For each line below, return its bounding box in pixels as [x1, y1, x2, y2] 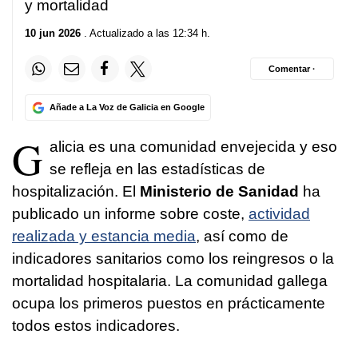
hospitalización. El [12, 183, 140, 201]
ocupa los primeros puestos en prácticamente [12, 295, 325, 312]
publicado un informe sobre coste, [12, 205, 249, 223]
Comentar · [268, 63, 316, 74]
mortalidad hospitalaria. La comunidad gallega [12, 272, 328, 290]
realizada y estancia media [12, 228, 196, 245]
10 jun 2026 [25, 27, 81, 40]
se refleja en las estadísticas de [50, 161, 265, 178]
